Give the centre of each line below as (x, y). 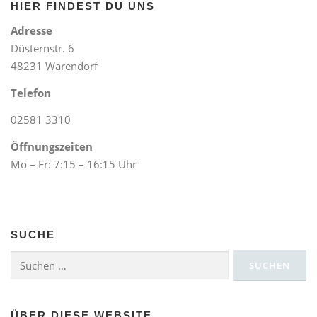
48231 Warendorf (54, 65)
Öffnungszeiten (52, 146)
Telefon (31, 92)
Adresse (31, 30)
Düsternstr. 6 (42, 48)
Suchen (28, 259)
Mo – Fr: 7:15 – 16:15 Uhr (74, 164)
